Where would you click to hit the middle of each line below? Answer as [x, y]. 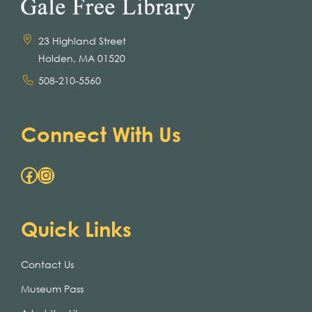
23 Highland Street [83, 40]
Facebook [24, 174]
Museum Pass [52, 288]
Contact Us [47, 264]
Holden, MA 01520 [82, 58]
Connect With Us [101, 133]
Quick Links [76, 228]
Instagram [45, 174]
